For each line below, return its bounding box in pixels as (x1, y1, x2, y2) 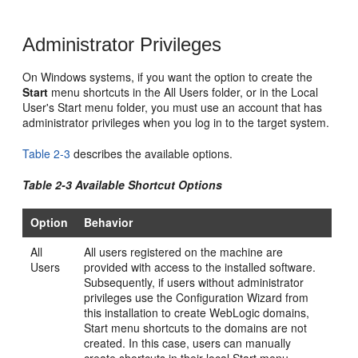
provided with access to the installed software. (84, 258, 316, 275)
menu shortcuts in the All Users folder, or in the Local (48, 83, 319, 100)
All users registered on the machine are (84, 243, 284, 260)
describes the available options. (70, 145, 233, 161)
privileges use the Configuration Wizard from (84, 288, 309, 305)
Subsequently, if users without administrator (84, 273, 304, 290)
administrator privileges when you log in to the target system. (22, 113, 330, 130)
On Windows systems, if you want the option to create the (22, 68, 313, 85)
